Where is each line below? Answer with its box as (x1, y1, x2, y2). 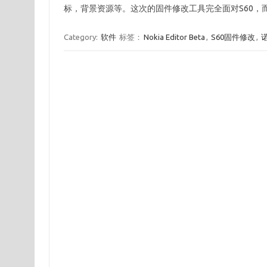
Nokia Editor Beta (143, 33, 205, 41)
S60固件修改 (210, 33, 255, 41)
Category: (63, 33, 100, 41)
